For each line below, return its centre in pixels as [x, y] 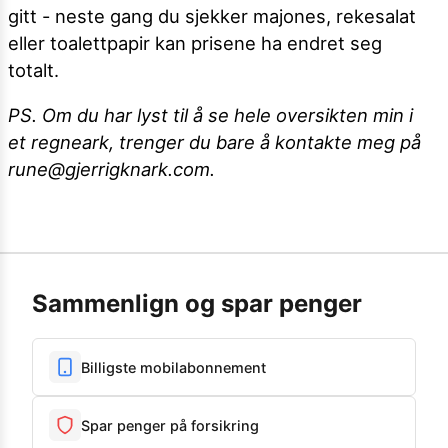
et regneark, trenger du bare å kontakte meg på [214, 142]
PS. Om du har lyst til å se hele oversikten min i [210, 115]
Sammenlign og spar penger [197, 304]
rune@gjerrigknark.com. [111, 169]
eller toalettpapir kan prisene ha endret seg [195, 42]
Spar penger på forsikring [170, 425]
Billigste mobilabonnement [173, 367]
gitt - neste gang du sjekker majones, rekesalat [212, 15]
